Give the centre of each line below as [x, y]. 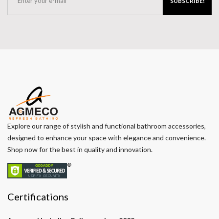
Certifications [38, 197]
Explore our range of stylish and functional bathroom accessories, [107, 126]
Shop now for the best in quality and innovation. [80, 150]
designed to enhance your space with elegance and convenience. [107, 138]
